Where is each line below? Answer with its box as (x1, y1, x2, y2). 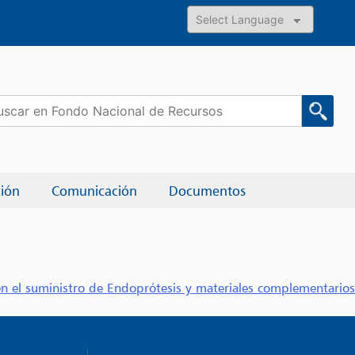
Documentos (169, 182, 246, 199)
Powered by (187, 34, 254, 51)
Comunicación (52, 182, 138, 199)
